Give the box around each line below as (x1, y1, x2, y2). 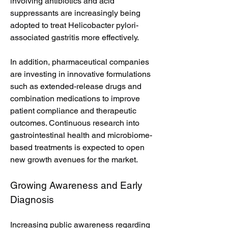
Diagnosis (10, 194, 54, 205)
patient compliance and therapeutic (10, 106, 136, 116)
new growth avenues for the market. (10, 155, 138, 164)
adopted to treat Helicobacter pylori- (10, 20, 138, 30)
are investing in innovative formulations (10, 69, 151, 79)
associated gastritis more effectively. (10, 33, 139, 42)
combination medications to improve (10, 94, 140, 103)
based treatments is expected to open (10, 142, 145, 152)
